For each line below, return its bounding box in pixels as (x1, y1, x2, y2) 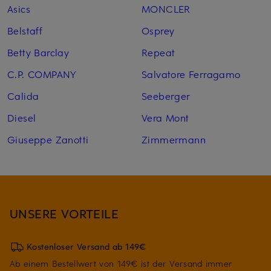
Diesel (7, 111, 36, 125)
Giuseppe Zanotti (7, 132, 89, 146)
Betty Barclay (7, 45, 70, 59)
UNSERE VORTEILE (10, 205, 119, 222)
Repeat (141, 45, 175, 59)
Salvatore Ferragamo (141, 67, 241, 81)
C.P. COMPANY (7, 67, 77, 81)
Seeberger (141, 89, 191, 103)
